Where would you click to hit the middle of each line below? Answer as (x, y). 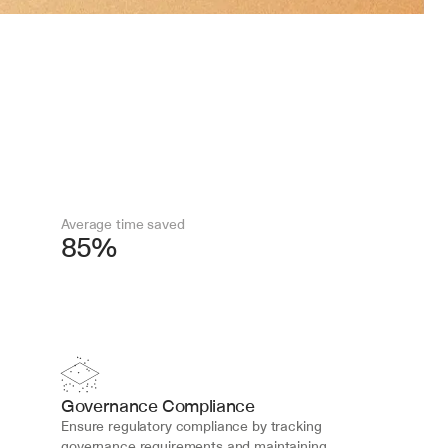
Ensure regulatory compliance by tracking (191, 426)
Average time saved (123, 224)
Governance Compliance (158, 405)
